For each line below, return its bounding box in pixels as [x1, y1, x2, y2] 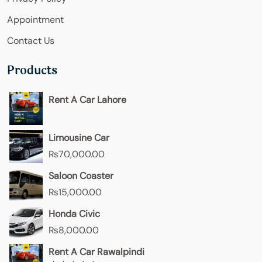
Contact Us [7, 35, 54, 47]
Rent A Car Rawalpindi [49, 246, 144, 258]
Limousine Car [49, 132, 109, 144]
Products [7, 61, 57, 80]
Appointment [7, 13, 64, 26]
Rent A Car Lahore [49, 94, 126, 106]
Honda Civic [49, 208, 100, 220]
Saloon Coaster [49, 170, 116, 182]
